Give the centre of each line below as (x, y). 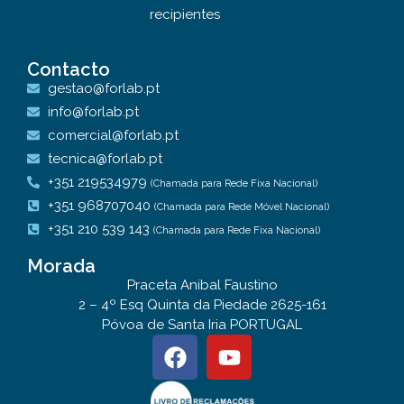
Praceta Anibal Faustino (202, 285)
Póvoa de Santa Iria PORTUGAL (202, 325)
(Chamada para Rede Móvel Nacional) (241, 207)
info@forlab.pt (93, 112)
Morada (61, 266)
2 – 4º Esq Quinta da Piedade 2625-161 (202, 305)
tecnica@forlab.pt (105, 159)
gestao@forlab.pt (103, 89)
